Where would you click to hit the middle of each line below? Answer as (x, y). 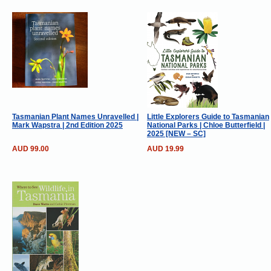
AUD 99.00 (30, 149)
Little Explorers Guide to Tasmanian (208, 116)
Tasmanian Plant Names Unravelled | (75, 116)
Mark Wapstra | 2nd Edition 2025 (67, 125)
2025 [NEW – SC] (176, 133)
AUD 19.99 (165, 149)
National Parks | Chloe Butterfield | (206, 125)
